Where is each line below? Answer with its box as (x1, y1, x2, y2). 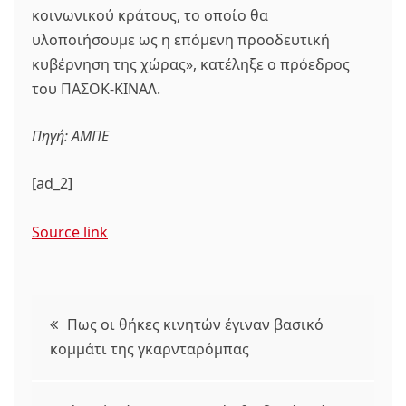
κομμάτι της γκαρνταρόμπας (50, 339, 249, 359)
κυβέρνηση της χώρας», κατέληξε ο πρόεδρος (32, 54, 350, 74)
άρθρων (31, 347, 147, 386)
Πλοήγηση (31, 298, 181, 337)
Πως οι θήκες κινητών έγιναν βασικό (67, 314, 324, 334)
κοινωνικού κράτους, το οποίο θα (32, 5, 268, 25)
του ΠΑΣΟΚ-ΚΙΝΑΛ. (32, 79, 160, 99)
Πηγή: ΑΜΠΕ (32, 126, 112, 146)
